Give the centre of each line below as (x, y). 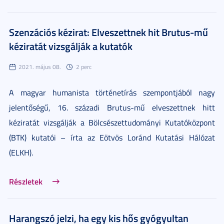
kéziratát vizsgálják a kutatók (71, 46)
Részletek (26, 181)
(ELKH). (21, 152)
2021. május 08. (40, 66)
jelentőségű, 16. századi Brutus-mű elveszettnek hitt (112, 107)
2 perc (84, 66)
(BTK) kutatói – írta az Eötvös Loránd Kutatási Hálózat (112, 137)
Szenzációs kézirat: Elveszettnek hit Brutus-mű (108, 32)
